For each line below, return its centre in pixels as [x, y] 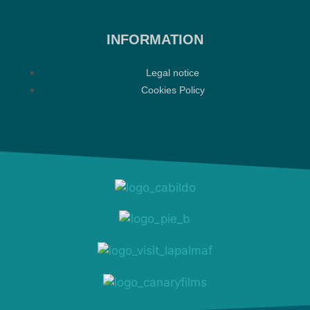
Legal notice [173, 73]
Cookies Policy [173, 90]
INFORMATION [155, 40]
